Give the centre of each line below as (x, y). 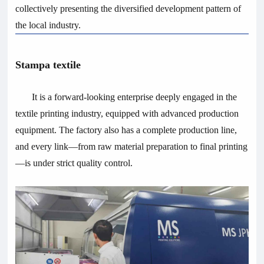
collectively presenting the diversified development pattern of (128, 8)
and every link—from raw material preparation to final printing (132, 146)
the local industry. (48, 25)
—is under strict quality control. (74, 163)
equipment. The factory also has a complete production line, (126, 130)
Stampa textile (48, 65)
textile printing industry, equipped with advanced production (127, 113)
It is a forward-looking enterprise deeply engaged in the (135, 97)
